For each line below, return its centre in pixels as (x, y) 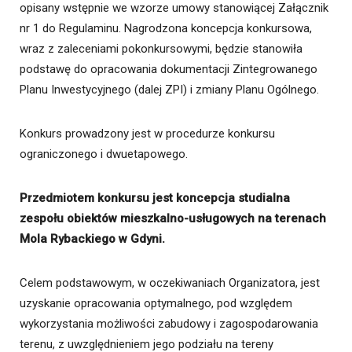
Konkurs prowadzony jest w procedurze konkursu (147, 133)
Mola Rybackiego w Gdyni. (92, 238)
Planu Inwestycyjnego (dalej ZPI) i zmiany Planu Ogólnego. (169, 89)
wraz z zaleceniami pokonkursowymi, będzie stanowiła (161, 48)
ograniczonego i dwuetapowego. (104, 154)
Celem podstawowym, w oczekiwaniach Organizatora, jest (170, 282)
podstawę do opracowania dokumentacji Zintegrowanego (169, 69)
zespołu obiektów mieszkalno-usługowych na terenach (173, 218)
